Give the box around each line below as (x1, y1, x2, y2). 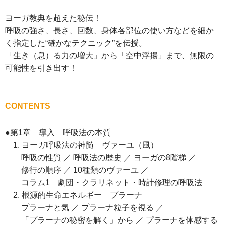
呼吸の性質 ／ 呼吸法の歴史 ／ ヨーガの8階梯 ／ (5, 153, 196, 162)
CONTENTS (5, 102, 50, 111)
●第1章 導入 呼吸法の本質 (5, 128, 111, 137)
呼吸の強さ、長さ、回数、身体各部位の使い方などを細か (5, 26, 214, 35)
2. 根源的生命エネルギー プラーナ (5, 191, 142, 200)
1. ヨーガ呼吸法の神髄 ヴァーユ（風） (5, 141, 158, 150)
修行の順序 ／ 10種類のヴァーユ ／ (5, 166, 149, 175)
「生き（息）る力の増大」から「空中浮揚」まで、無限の (5, 51, 214, 60)
